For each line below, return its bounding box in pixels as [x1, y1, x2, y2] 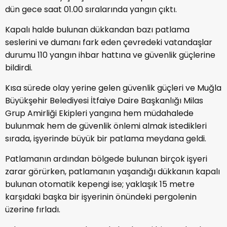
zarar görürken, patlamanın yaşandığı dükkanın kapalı [5, 165, 220, 177]
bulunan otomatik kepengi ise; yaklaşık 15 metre [5, 178, 195, 190]
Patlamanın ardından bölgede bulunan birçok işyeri [5, 153, 207, 165]
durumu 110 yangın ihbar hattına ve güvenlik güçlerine [5, 49, 215, 61]
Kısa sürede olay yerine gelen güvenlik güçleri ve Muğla [5, 82, 221, 94]
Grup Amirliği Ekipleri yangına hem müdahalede [5, 107, 194, 119]
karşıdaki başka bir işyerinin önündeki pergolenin [5, 191, 197, 203]
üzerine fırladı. [5, 203, 60, 215]
